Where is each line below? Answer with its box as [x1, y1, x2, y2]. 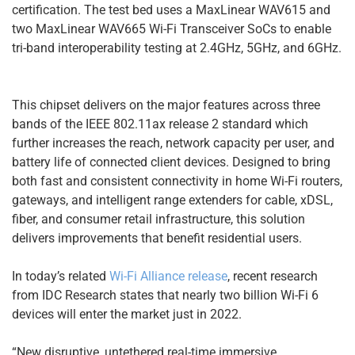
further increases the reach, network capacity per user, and [12, 135, 334, 151]
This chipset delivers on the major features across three [12, 97, 320, 113]
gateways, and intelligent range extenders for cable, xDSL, [12, 192, 333, 208]
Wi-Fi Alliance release [109, 268, 227, 284]
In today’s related [12, 268, 109, 284]
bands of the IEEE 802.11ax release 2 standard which [12, 116, 308, 132]
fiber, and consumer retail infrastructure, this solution [12, 211, 305, 227]
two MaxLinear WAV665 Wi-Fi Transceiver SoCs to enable [12, 21, 331, 36]
